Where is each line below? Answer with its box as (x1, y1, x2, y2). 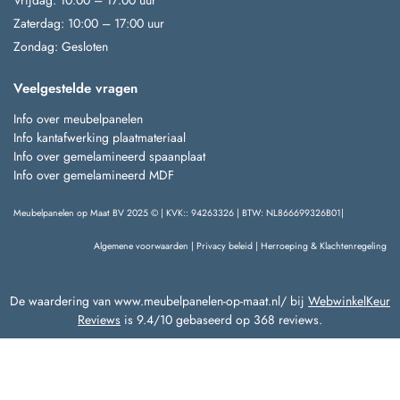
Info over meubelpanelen (13, 109, 143, 128)
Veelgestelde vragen (13, 79, 137, 99)
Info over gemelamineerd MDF (13, 165, 174, 184)
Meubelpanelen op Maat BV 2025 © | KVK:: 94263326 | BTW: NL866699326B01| (13, 205, 344, 220)
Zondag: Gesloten (13, 37, 108, 56)
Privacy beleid (196, 238, 253, 253)
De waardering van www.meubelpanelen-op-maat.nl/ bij (10, 291, 308, 310)
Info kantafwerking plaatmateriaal (13, 128, 186, 146)
